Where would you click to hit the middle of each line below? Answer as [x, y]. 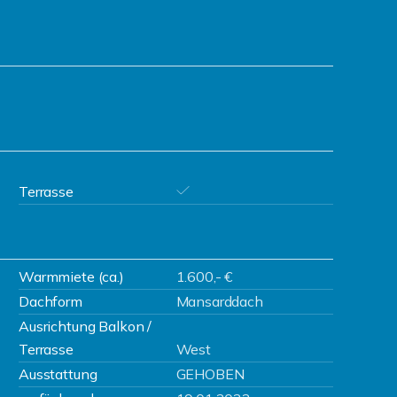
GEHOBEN [210, 374]
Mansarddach [219, 301]
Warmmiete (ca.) [71, 276]
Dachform [51, 301]
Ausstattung [58, 374]
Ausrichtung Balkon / [86, 326]
